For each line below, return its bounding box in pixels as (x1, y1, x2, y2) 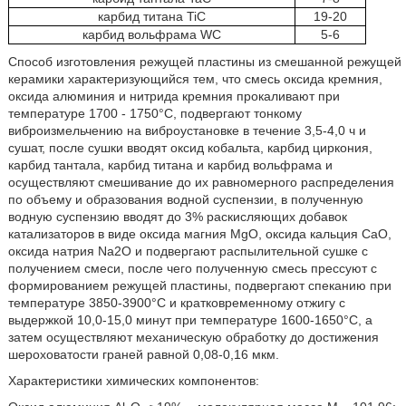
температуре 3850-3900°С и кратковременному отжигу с (7, 295, 345, 310)
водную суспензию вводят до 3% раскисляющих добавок (7, 209, 347, 224)
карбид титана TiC (97, 9, 206, 24)
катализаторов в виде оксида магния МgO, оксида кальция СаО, (7, 227, 391, 241)
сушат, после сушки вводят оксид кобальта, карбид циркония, (7, 140, 372, 155)
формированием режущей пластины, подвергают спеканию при (7, 278, 391, 293)
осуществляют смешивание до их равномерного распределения (7, 175, 394, 189)
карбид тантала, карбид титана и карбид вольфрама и (7, 158, 333, 172)
